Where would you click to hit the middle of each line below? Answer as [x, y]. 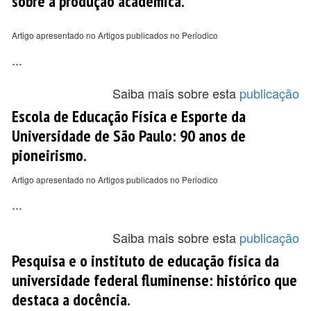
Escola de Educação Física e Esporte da [129, 116]
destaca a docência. [71, 299]
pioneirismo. [49, 155]
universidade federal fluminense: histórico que [154, 280]
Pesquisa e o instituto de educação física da [145, 260]
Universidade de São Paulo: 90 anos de [129, 135]
